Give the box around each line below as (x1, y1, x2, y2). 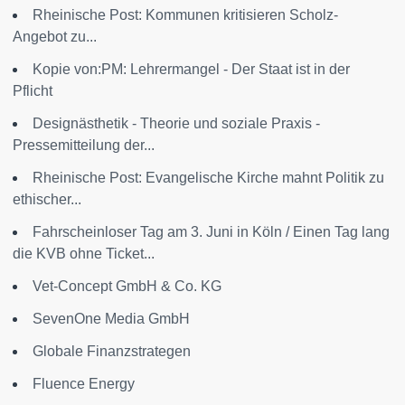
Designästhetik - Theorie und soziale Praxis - (33, 116, 320, 131)
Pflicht (13, 83, 52, 99)
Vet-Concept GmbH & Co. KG (33, 278, 221, 294)
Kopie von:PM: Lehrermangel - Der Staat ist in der (33, 61, 350, 77)
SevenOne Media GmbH (33, 311, 190, 326)
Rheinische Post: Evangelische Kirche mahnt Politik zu (33, 170, 384, 185)
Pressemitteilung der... (13, 137, 155, 153)
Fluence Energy (33, 376, 135, 391)
